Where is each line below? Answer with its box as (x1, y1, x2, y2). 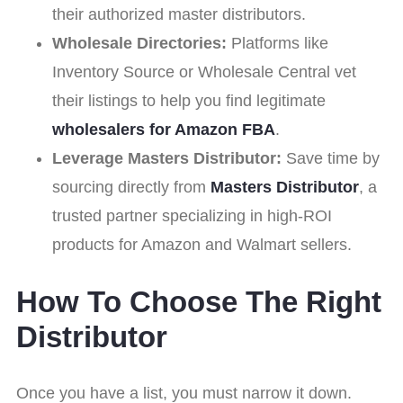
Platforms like (227, 34, 328, 53)
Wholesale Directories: (52, 34, 227, 53)
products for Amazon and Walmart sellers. (52, 236, 352, 255)
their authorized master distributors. (52, 5, 306, 24)
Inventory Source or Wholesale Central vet (52, 63, 356, 82)
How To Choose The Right (16, 284, 381, 318)
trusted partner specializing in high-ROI (52, 207, 332, 226)
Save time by (282, 149, 380, 168)
